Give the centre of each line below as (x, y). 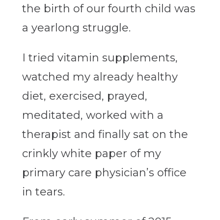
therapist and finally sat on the (105, 135)
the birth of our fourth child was (109, 9)
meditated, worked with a (93, 115)
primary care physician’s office (104, 173)
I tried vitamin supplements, (100, 58)
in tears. (43, 192)
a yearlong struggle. (76, 28)
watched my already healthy (100, 77)
